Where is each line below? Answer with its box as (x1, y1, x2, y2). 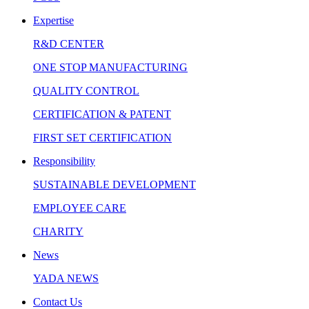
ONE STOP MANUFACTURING (33, 61, 188, 73)
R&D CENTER (33, 37, 104, 50)
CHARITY (33, 225, 83, 237)
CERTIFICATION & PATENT (33, 108, 171, 120)
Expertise (33, 14, 74, 26)
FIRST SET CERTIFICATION (33, 131, 172, 143)
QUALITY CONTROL (33, 84, 139, 97)
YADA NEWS (33, 272, 99, 284)
